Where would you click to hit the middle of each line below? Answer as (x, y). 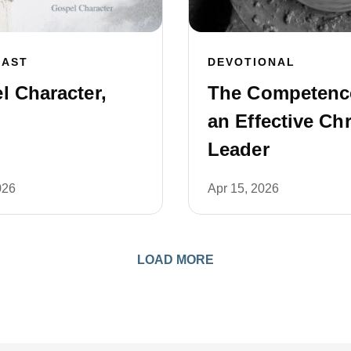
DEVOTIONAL (251, 62)
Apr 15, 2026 (243, 188)
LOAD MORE (175, 259)
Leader (239, 149)
